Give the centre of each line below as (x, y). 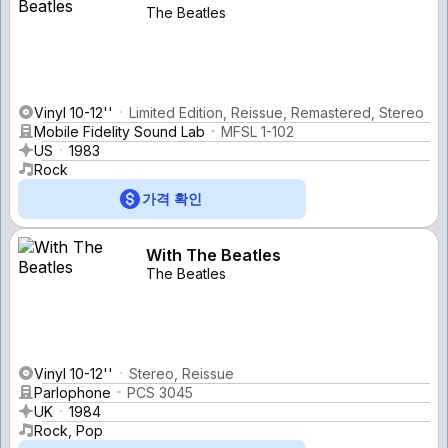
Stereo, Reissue (181, 373)
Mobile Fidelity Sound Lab (119, 131)
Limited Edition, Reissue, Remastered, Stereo (276, 112)
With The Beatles (213, 254)
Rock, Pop (68, 430)
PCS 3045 (160, 392)
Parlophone (72, 392)
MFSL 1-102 (257, 131)
